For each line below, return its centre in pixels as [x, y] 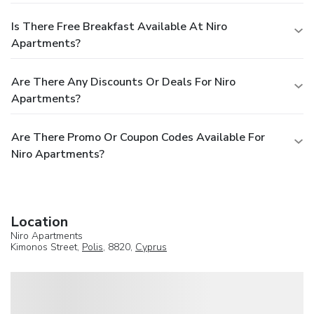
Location [39, 221]
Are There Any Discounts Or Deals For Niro [123, 82]
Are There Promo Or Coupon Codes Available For [138, 137]
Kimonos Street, [46, 247]
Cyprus [151, 247]
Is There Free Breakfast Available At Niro [119, 26]
